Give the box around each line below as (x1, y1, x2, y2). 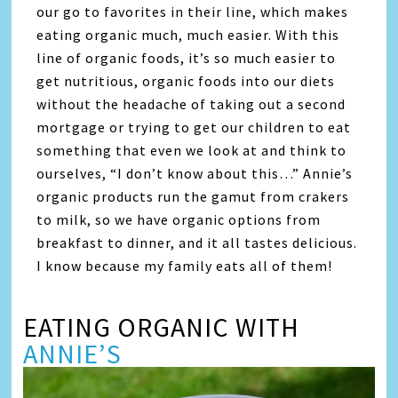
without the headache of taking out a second (36, 94, 346, 113)
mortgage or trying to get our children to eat (36, 117, 352, 136)
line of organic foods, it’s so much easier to (36, 48, 337, 67)
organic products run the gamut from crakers (36, 187, 350, 205)
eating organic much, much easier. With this (36, 25, 340, 44)
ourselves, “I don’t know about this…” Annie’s (36, 163, 354, 182)
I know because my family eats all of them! (36, 256, 333, 275)
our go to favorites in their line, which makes (36, 2, 349, 20)
